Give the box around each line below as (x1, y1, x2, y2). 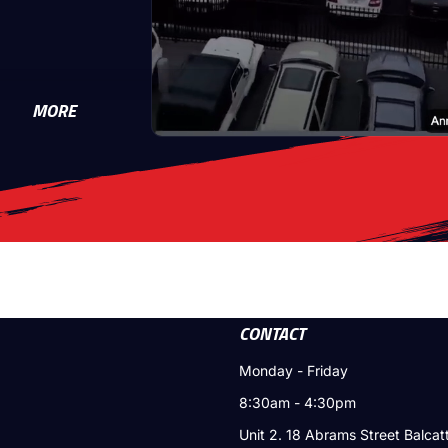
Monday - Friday (239, 361, 348, 379)
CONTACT (239, 319, 305, 347)
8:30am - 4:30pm (239, 393, 356, 411)
